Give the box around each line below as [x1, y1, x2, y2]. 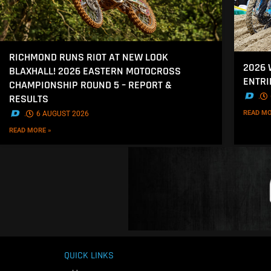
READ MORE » [9, 126, 51, 135]
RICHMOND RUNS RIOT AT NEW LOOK [9, 50, 168, 65]
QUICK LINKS [64, 249, 114, 263]
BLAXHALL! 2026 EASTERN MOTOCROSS [9, 64, 181, 79]
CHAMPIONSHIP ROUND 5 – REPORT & [9, 78, 172, 93]
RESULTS [9, 92, 48, 106]
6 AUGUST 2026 [36, 109, 89, 119]
